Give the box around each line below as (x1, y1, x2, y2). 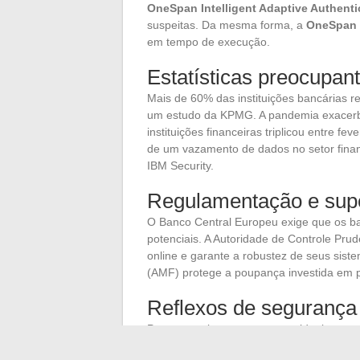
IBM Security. (147, 158, 214, 172)
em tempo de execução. (147, 35, 270, 48)
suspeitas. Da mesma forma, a (147, 18, 306, 31)
